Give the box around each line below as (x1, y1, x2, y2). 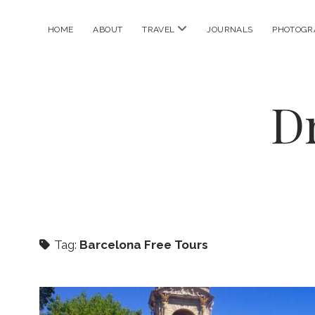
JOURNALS (207, 25, 253, 34)
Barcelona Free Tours (79, 238, 208, 252)
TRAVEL (142, 25, 175, 34)
